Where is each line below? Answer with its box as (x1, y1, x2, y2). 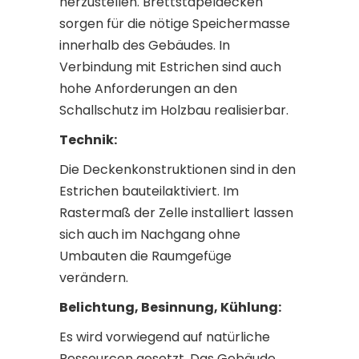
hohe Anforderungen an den (59, 79, 237, 98)
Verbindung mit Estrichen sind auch (59, 58, 281, 76)
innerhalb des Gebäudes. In (59, 36, 230, 54)
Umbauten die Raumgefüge (59, 247, 232, 265)
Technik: (59, 131, 117, 149)
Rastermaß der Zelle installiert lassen (59, 204, 293, 222)
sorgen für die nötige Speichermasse (59, 14, 290, 33)
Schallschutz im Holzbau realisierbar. (59, 101, 288, 119)
